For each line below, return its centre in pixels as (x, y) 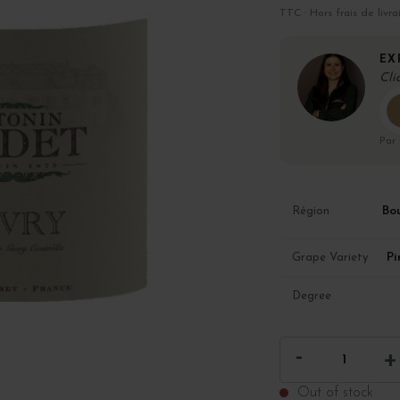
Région (310, 211)
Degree (311, 296)
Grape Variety (329, 257)
